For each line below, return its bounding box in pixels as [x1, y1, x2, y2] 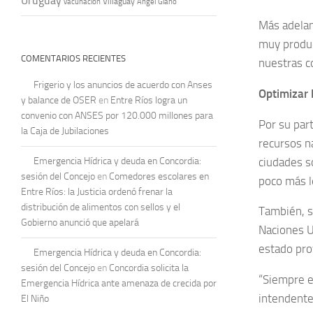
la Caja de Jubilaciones [21, 124, 109, 137]
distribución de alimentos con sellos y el [21, 201, 180, 213]
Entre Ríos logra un [110, 94, 187, 106]
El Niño [21, 292, 49, 305]
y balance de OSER [21, 94, 96, 106]
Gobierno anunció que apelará [21, 216, 139, 228]
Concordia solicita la [109, 261, 189, 274]
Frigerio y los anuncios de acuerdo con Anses [34, 78, 212, 91]
